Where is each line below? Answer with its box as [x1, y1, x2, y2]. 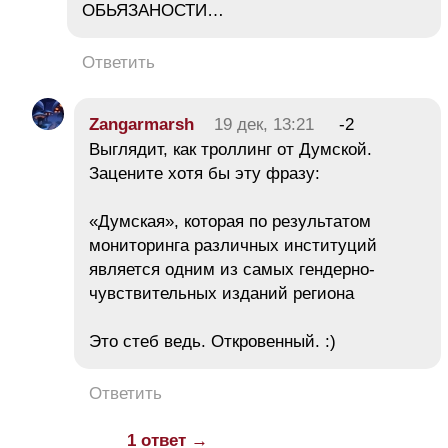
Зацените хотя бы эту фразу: [89, 163, 320, 183]
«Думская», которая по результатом [89, 211, 371, 231]
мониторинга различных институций [89, 235, 377, 255]
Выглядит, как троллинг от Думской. [89, 139, 372, 159]
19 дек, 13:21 [214, 114, 314, 134]
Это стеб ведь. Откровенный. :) [89, 331, 341, 351]
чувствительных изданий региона [89, 283, 354, 303]
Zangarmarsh [89, 114, 194, 134]
